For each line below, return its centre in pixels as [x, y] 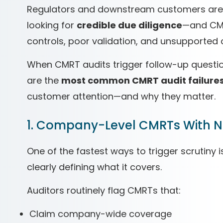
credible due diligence [129, 25]
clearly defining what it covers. [94, 167]
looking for [52, 25]
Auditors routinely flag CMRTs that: [104, 190]
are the [44, 80]
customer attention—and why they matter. [121, 96]
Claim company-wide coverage [101, 214]
